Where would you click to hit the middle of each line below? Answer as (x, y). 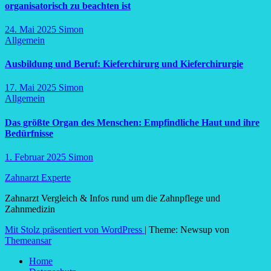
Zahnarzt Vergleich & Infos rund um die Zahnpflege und (113, 198)
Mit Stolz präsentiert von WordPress (75, 229)
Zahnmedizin (30, 209)
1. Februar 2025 (37, 157)
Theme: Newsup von (189, 229)
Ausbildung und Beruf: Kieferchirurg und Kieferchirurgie (124, 64)
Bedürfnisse (29, 133)
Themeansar (28, 240)
